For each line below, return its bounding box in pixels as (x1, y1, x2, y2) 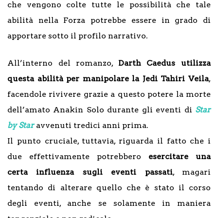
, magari (172, 167, 211, 177)
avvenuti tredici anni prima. (34, 120, 148, 130)
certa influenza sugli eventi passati (7, 167, 173, 177)
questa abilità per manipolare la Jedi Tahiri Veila (7, 73, 209, 83)
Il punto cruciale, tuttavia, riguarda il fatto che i (7, 136, 211, 145)
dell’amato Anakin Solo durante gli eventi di (7, 105, 195, 114)
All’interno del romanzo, (7, 58, 118, 68)
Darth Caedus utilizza (118, 58, 211, 68)
